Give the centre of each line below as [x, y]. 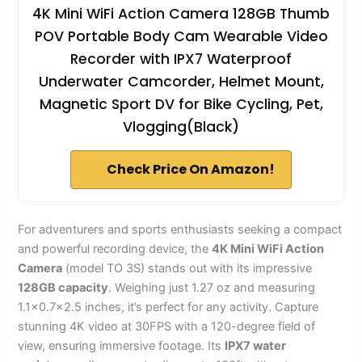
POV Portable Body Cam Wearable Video [181, 37]
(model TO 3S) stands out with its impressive [187, 269]
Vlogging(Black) [181, 127]
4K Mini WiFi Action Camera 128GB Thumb [181, 14]
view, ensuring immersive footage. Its [122, 346]
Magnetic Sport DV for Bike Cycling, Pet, [181, 105]
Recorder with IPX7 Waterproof [181, 59]
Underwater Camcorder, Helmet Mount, [181, 82]
